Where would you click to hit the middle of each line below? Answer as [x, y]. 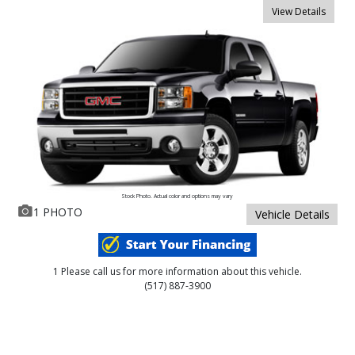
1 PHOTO [57, 212]
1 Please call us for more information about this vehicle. [177, 271]
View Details [299, 12]
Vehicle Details [292, 214]
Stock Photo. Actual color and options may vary [177, 196]
